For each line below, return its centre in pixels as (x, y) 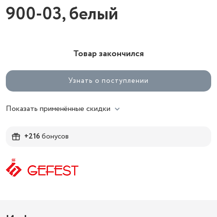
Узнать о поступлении (108, 81)
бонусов (54, 136)
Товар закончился (108, 54)
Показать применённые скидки (58, 109)
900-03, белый (62, 14)
